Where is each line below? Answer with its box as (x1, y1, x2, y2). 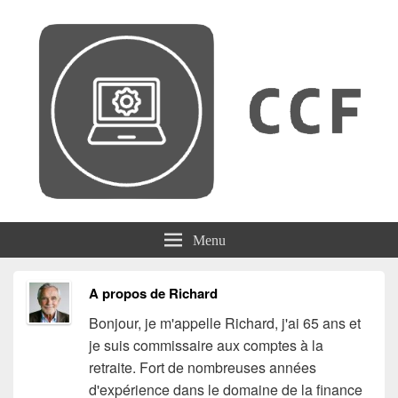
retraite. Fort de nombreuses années (88, 357, 316, 378)
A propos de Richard (88, 283, 218, 303)
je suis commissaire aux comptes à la (88, 335, 323, 355)
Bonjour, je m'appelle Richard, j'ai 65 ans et (88, 313, 361, 333)
